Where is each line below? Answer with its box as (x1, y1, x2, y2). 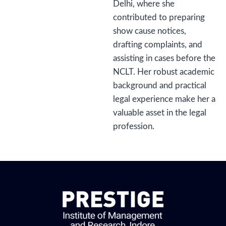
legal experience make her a (113, 95, 215, 103)
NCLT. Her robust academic (113, 68, 214, 76)
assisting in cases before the (113, 54, 215, 63)
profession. (113, 122, 154, 131)
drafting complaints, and (113, 40, 202, 49)
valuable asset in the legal (113, 108, 206, 117)
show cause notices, (113, 27, 186, 35)
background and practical (113, 81, 206, 90)
